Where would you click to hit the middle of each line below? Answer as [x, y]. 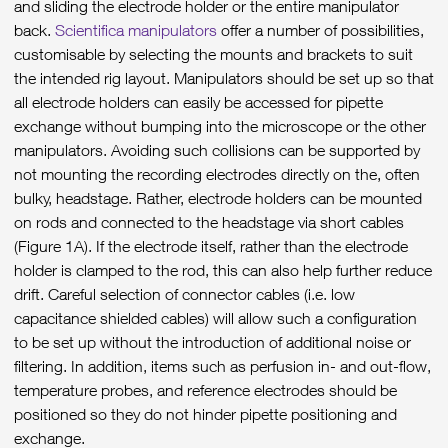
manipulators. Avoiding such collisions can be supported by [217, 149]
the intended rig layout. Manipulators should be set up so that [224, 77]
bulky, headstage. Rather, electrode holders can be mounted [218, 197]
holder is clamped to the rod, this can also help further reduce [223, 269]
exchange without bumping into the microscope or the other [220, 125]
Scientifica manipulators [136, 29]
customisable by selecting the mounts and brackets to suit [213, 53]
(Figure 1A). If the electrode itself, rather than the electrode [211, 245]
